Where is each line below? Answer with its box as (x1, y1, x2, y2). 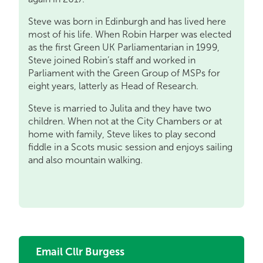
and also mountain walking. (28, 154, 143, 166)
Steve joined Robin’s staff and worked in (28, 55, 195, 66)
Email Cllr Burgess (36, 245, 124, 258)
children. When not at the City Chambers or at (28, 116, 222, 127)
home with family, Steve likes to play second (28, 129, 215, 140)
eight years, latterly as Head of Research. (28, 80, 198, 92)
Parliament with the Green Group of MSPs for (28, 68, 220, 79)
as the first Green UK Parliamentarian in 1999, (28, 42, 220, 53)
